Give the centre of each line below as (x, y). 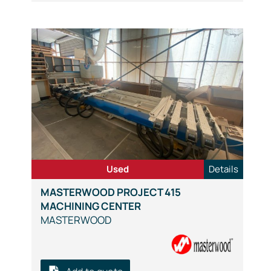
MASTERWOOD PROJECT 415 (110, 192)
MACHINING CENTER (90, 206)
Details (223, 169)
